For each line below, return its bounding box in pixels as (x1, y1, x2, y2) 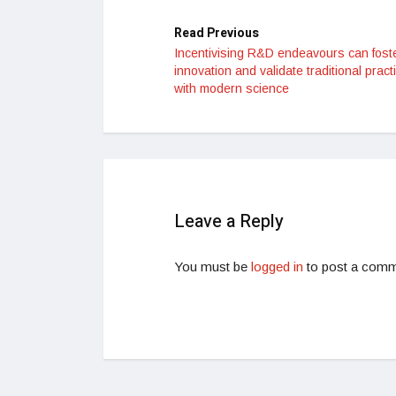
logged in (251, 259, 303, 274)
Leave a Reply (174, 209, 284, 234)
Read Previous (174, 24, 259, 42)
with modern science (174, 81, 289, 95)
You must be (174, 259, 251, 274)
